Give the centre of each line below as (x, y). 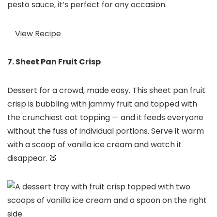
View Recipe (38, 33)
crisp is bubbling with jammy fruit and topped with (102, 104)
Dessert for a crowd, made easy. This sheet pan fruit (106, 91)
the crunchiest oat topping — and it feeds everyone (105, 118)
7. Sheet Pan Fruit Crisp (54, 62)
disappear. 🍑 (32, 158)
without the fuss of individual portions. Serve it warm (106, 131)
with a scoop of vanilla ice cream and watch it (94, 145)
